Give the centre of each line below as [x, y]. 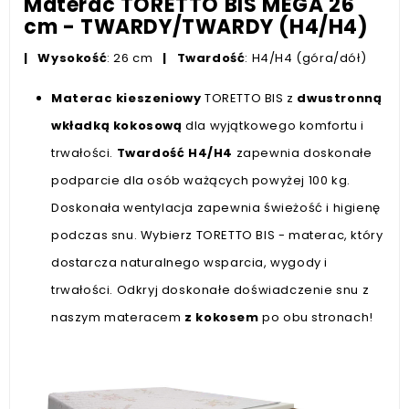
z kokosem [222, 317]
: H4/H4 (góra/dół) [306, 58]
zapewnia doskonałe [303, 152]
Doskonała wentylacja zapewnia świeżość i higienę [216, 207]
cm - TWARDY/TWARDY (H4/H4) [196, 26]
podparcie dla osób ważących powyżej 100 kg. [201, 180]
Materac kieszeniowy [126, 98]
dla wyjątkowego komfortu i [273, 125]
